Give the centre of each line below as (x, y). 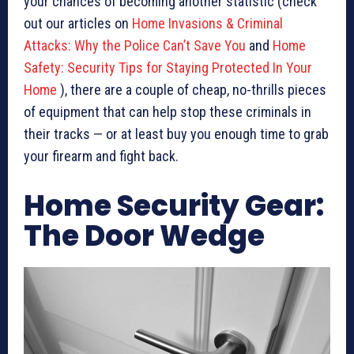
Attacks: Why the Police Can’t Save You (135, 45)
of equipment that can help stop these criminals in (168, 111)
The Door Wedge (144, 235)
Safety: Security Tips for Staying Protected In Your (168, 67)
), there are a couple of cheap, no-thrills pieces (192, 89)
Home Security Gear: (174, 205)
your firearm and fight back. (101, 156)
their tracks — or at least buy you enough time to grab (176, 134)
